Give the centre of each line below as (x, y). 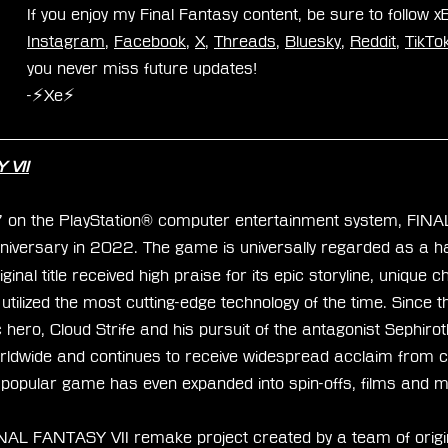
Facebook (150, 42)
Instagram (66, 42)
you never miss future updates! (142, 69)
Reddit (373, 42)
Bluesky (313, 42)
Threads (245, 42)
